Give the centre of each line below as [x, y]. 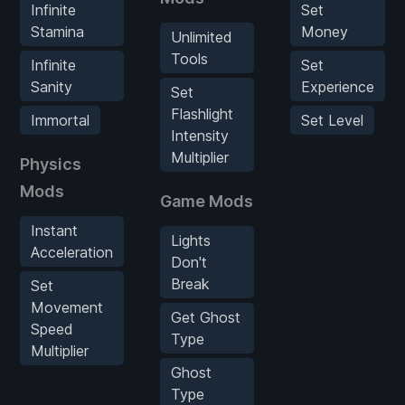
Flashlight [202, 113]
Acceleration [72, 252]
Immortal [60, 120]
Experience [338, 86]
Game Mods [207, 201]
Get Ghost [206, 317]
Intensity [200, 135]
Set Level [332, 120]
